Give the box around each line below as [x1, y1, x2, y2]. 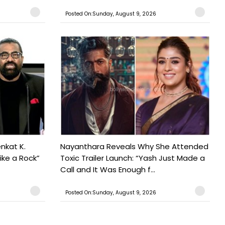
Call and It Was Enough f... [60, 164, 155, 175]
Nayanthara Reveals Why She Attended [60, 141, 208, 152]
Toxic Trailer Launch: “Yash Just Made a [60, 153, 205, 164]
